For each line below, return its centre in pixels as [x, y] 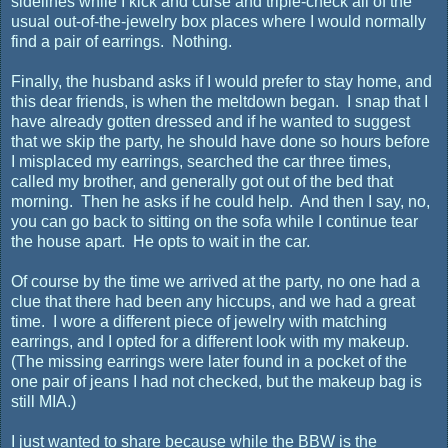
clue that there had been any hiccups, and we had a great [213, 301]
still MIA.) [45, 401]
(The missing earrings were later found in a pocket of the [209, 361]
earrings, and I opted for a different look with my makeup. [212, 341]
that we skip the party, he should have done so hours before [220, 141]
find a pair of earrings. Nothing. [121, 41]
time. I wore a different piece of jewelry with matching [199, 321]
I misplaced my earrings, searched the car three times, [201, 161]
